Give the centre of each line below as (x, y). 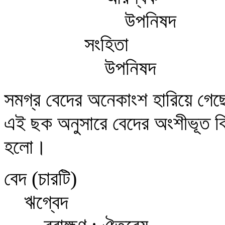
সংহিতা (66, 45)
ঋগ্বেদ (36, 202)
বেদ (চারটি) (40, 179)
